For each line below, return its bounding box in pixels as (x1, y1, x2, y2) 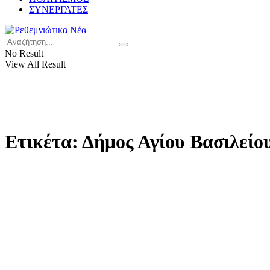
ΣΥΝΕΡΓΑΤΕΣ (29, 4, 88, 14)
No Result (5, 48, 43, 58)
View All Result (5, 59, 66, 69)
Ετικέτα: (5, 131, 82, 153)
